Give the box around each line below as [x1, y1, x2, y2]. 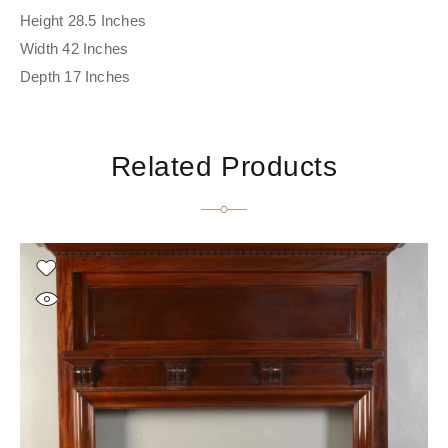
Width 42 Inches [20, 40, 129, 58]
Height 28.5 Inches [20, 12, 147, 30]
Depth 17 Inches [20, 68, 131, 86]
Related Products [110, 151, 338, 183]
